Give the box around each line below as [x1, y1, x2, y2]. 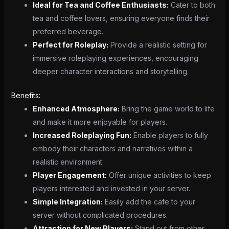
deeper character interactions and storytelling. [32, 67, 189, 76]
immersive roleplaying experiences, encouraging [32, 54, 198, 63]
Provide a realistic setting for [108, 40, 207, 50]
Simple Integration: [32, 197, 103, 207]
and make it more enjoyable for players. [32, 118, 167, 127]
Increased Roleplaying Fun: [32, 131, 131, 140]
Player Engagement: [32, 171, 107, 180]
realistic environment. [32, 157, 104, 167]
